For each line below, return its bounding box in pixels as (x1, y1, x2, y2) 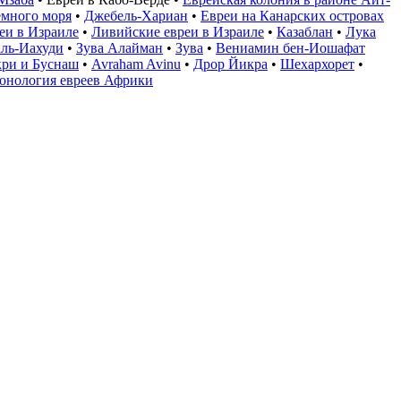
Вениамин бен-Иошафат (216, 39, 365, 55)
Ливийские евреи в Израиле (91, 23, 264, 39)
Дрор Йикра (193, 55, 268, 72)
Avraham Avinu (91, 55, 181, 72)
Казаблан (277, 23, 333, 39)
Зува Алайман (76, 39, 163, 55)
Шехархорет (280, 55, 354, 72)
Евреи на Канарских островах (200, 7, 384, 23)
